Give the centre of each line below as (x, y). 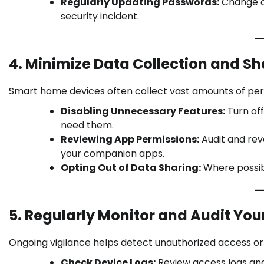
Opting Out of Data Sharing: (131, 168)
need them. (87, 126)
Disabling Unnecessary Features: (143, 111)
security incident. (100, 16)
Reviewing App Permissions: (130, 140)
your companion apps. (113, 154)
